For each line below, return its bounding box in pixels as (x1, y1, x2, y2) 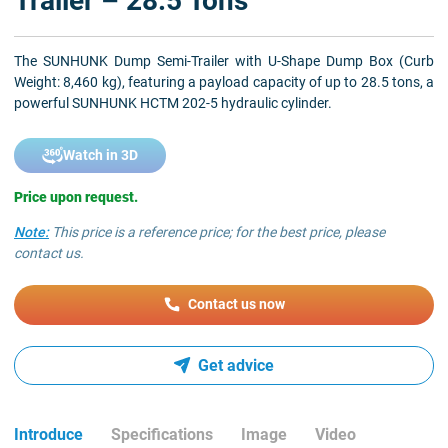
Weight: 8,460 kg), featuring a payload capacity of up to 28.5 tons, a (14, 73, 434, 90)
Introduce (14, 425, 83, 445)
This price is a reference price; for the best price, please (49, 223, 385, 240)
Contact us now (187, 296, 285, 313)
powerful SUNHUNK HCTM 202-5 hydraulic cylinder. (14, 94, 332, 111)
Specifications (111, 425, 213, 445)
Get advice (198, 355, 275, 375)
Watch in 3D (63, 146, 138, 163)
